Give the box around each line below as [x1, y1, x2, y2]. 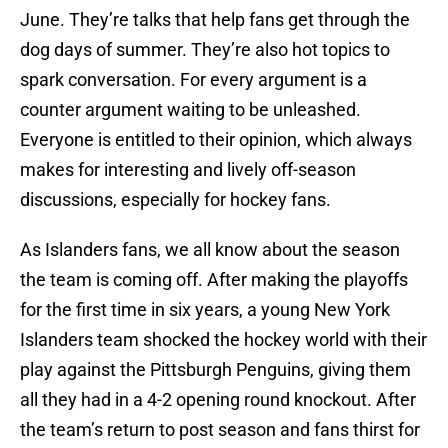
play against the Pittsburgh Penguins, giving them [20, 359, 411, 381]
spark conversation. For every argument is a [20, 69, 367, 91]
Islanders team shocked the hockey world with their [20, 329, 427, 351]
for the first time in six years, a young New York [20, 299, 390, 321]
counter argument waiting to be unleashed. [20, 99, 361, 121]
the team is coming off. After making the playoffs [20, 269, 408, 291]
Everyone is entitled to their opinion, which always [20, 129, 412, 151]
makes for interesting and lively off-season [20, 159, 356, 181]
